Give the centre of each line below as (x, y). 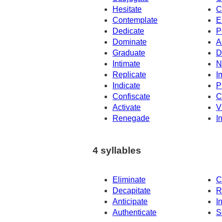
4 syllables (117, 150)
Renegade (131, 118)
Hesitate (127, 9)
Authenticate (135, 212)
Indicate (126, 86)
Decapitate (132, 190)
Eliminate (129, 179)
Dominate (130, 42)
